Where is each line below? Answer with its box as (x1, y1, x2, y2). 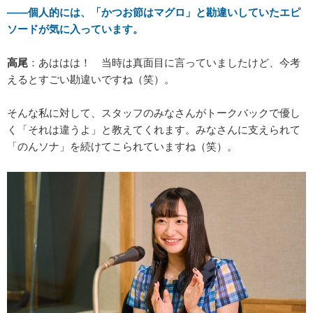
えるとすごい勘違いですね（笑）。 (7, 73, 175, 86)
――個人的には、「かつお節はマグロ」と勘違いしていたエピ (7, 6, 300, 19)
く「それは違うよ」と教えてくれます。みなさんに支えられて (7, 124, 300, 136)
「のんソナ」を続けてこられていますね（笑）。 (7, 140, 238, 153)
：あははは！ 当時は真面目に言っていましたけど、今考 (28, 57, 300, 69)
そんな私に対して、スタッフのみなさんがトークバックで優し (7, 107, 300, 119)
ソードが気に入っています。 (7, 23, 143, 36)
